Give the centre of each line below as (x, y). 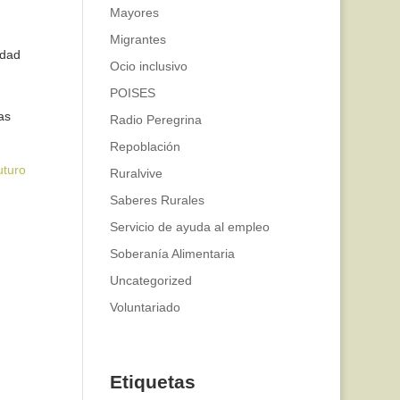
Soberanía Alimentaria (173, 254)
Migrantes (138, 39)
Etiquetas (153, 382)
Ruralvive (137, 173)
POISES (133, 93)
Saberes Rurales (158, 200)
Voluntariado (146, 307)
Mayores (135, 12)
